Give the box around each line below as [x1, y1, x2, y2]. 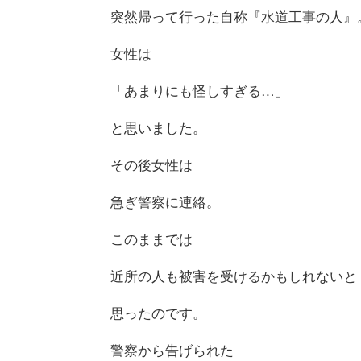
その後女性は [110, 155, 193, 175]
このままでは [110, 229, 193, 249]
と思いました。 [110, 118, 206, 138]
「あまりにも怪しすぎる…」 [110, 81, 288, 101]
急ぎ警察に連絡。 [110, 192, 220, 212]
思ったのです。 [110, 303, 206, 323]
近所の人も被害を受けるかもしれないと [110, 266, 357, 286]
